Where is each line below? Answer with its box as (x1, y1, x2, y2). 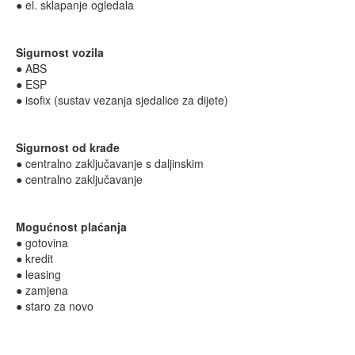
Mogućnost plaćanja (16, 219, 127, 235)
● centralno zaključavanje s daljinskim (16, 155, 204, 171)
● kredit (16, 250, 53, 266)
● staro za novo (16, 298, 94, 314)
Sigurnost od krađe (16, 139, 120, 155)
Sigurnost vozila (16, 44, 104, 60)
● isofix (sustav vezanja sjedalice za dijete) (16, 92, 228, 108)
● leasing (16, 266, 61, 282)
